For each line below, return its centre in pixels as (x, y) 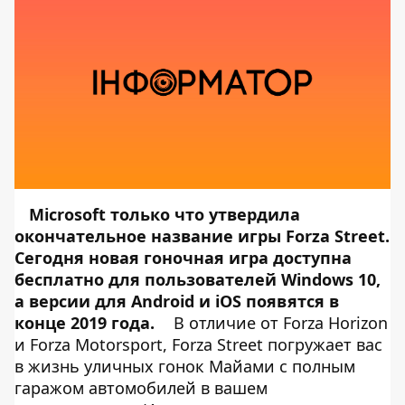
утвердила (254, 214)
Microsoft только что (119, 214)
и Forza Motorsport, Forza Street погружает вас (198, 344)
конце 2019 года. (85, 323)
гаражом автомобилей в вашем (141, 388)
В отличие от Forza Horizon (278, 323)
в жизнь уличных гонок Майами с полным (185, 366)
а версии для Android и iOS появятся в (177, 301)
